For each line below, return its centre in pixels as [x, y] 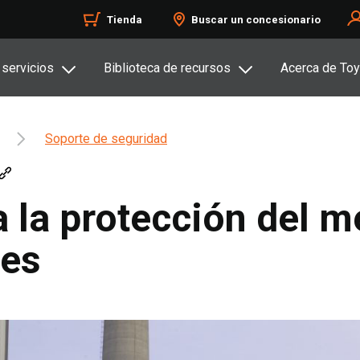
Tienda [125, 20]
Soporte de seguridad [106, 139]
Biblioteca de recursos [167, 68]
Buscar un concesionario [256, 20]
